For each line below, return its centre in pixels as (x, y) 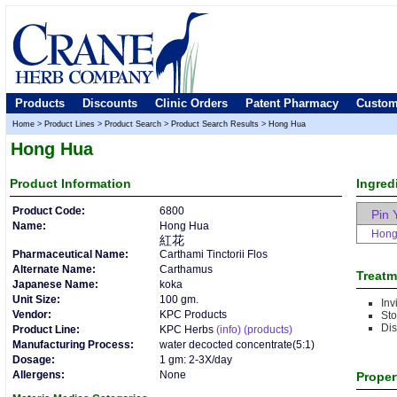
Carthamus (186, 269)
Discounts (110, 103)
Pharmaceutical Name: (70, 254)
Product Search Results (215, 124)
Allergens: (39, 375)
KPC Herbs (187, 330)
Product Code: (49, 211)
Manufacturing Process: (73, 345)
